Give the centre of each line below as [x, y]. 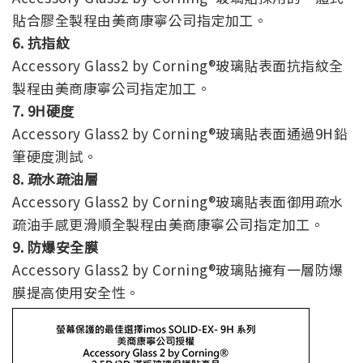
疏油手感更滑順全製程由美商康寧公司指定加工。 [168, 224]
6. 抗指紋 [41, 42]
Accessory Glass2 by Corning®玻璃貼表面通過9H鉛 [180, 133]
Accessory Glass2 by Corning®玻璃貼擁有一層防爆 [178, 269]
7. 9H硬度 [43, 110]
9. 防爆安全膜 [55, 246]
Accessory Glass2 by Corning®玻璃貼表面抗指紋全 [178, 65]
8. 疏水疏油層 [55, 178]
